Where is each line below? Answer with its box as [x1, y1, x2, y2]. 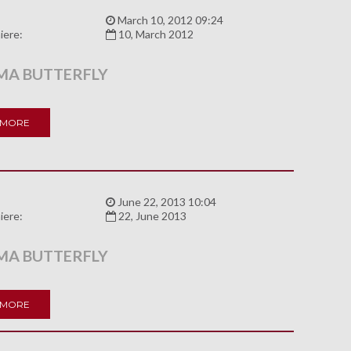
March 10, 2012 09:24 [114, 13, 223, 27]
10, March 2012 [115, 27, 194, 42]
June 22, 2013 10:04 [114, 195, 216, 209]
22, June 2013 [115, 209, 186, 223]
